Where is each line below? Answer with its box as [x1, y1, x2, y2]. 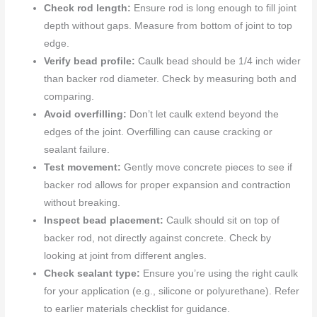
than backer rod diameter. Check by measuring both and [44, 74, 297, 85]
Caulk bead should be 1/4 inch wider [135, 56, 301, 67]
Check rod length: [44, 3, 132, 14]
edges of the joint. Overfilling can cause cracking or [44, 127, 273, 138]
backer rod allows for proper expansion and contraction [44, 180, 292, 191]
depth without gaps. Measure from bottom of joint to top [44, 21, 293, 32]
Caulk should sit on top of [163, 215, 280, 226]
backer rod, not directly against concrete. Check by [44, 233, 272, 244]
